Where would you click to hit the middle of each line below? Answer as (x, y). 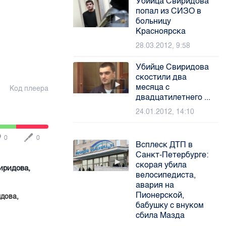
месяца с (153, 87)
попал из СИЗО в (169, 11)
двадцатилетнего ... (173, 97)
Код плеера (29, 88)
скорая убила (161, 165)
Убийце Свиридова (173, 67)
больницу (154, 21)
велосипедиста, (166, 175)
